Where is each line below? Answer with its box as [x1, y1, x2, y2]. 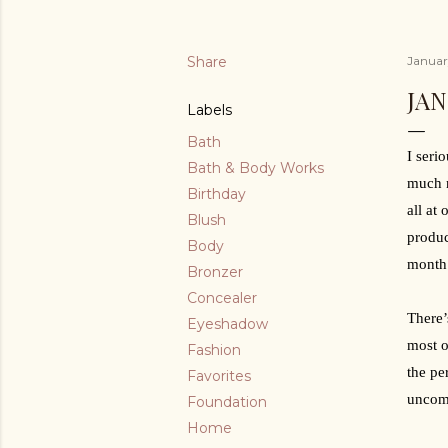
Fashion [187, 340, 241, 359]
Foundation [187, 392, 267, 411]
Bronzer [187, 262, 243, 281]
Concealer [187, 288, 257, 307]
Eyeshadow [187, 314, 268, 333]
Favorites [187, 366, 251, 385]
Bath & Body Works [187, 158, 324, 177]
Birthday [187, 184, 246, 203]
